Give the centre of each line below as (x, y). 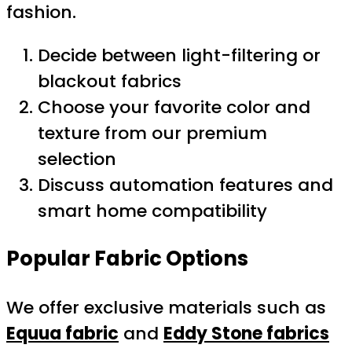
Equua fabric (62, 334)
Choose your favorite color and (174, 107)
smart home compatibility (152, 211)
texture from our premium (152, 133)
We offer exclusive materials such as (166, 308)
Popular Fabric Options (127, 259)
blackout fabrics (110, 81)
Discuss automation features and (185, 185)
